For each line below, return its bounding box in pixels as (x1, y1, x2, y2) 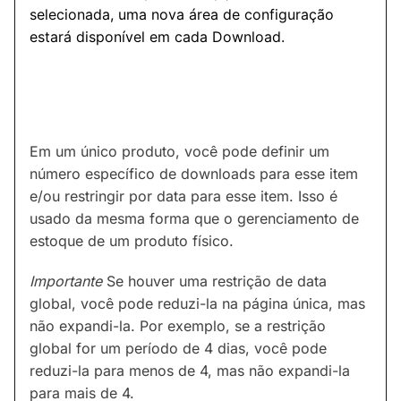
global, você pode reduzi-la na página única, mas (30, 294, 365, 313)
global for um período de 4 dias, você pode (30, 339, 327, 358)
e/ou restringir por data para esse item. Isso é (30, 187, 337, 206)
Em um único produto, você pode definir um (30, 142, 329, 161)
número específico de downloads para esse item (30, 165, 358, 183)
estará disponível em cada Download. (30, 27, 285, 46)
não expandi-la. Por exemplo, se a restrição (30, 317, 326, 336)
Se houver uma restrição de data (102, 272, 327, 291)
